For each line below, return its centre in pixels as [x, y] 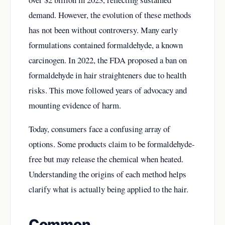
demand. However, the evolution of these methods [110, 15]
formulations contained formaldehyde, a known [106, 45]
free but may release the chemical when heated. [106, 159]
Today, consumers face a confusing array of [99, 129]
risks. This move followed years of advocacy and [108, 90]
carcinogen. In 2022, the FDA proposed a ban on [108, 60]
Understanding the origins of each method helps [107, 174]
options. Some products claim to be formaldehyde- [112, 144]
